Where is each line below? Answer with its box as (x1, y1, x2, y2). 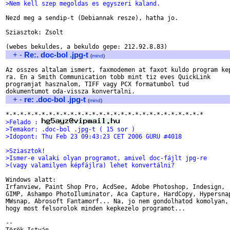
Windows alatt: (6, 176, 56, 183)
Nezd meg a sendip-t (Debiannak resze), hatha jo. (6, 14, 178, 22)
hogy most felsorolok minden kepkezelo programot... (6, 205, 185, 212)
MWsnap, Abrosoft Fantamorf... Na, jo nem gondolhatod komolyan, (6, 198, 228, 205)
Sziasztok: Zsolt (6, 29, 63, 36)
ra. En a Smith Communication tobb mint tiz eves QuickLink (6, 73, 210, 81)
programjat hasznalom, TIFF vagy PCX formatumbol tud (6, 81, 189, 88)
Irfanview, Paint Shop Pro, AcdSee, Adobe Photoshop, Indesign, (6, 183, 228, 190)
